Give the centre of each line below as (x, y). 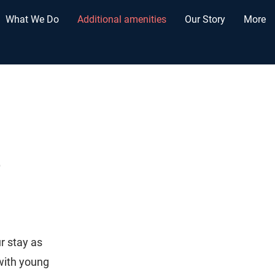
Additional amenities (122, 19)
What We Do (32, 19)
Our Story (205, 19)
